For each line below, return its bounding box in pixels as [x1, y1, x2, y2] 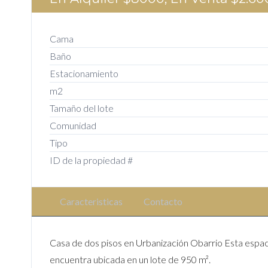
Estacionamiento [50, 68, 118, 80]
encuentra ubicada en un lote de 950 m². [50, 254, 211, 266]
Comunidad [50, 120, 96, 132]
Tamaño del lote [50, 102, 114, 114]
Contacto [143, 196, 182, 208]
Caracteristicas [60, 196, 123, 208]
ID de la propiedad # [50, 154, 133, 166]
